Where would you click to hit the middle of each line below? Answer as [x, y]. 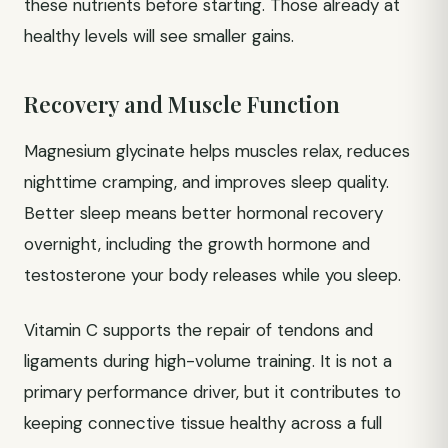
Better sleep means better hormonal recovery [203, 213]
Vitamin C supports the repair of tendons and [198, 330]
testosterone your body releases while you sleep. [212, 275]
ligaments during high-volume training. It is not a [208, 361]
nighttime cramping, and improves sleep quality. [206, 182]
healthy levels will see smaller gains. [159, 36]
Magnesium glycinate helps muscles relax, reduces [217, 151]
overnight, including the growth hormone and [197, 244]
